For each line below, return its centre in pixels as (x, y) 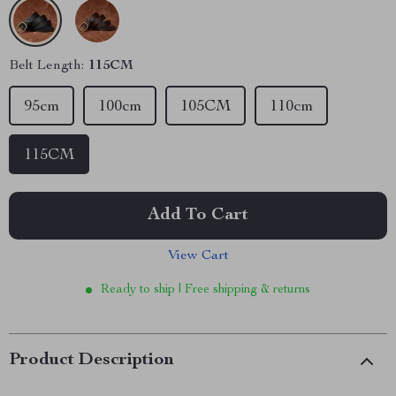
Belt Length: (46, 66)
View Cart (198, 256)
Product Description (91, 361)
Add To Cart (198, 216)
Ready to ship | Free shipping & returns (206, 290)
